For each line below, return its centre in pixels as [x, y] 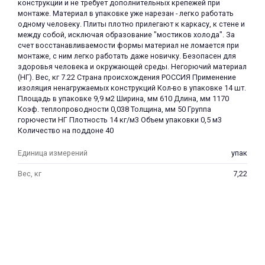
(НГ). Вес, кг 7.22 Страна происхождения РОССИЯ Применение [127, 77]
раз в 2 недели [188, 90]
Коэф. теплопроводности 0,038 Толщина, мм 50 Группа [114, 109]
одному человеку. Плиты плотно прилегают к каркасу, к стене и [131, 24]
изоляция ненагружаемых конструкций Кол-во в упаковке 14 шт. [132, 88]
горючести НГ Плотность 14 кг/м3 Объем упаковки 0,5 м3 [120, 120]
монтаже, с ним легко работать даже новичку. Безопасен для [127, 56]
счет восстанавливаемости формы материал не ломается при [128, 45]
